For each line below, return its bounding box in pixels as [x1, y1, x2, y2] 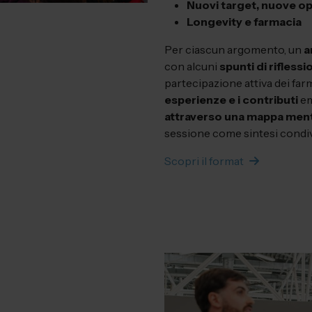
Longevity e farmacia [187, 15, 302, 29]
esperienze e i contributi [164, 93, 298, 107]
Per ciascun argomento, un [164, 42, 304, 56]
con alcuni [164, 59, 219, 73]
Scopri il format [164, 154, 244, 168]
